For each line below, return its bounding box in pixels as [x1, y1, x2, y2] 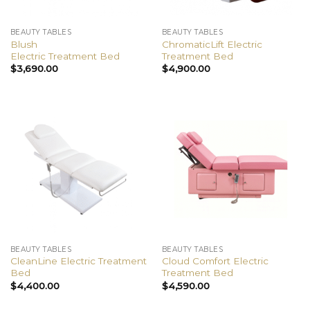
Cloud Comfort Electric [161, 255, 268, 267]
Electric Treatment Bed [10, 50, 120, 62]
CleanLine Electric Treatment [10, 255, 147, 267]
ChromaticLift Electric [161, 38, 262, 50]
